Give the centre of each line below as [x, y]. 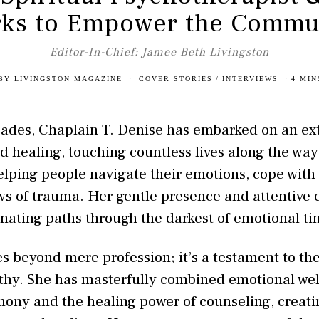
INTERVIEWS [250, 78]
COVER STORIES [176, 78]
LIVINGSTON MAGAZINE [68, 78]
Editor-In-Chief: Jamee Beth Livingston [159, 52]
